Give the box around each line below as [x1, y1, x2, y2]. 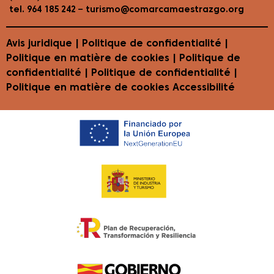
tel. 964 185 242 [9, 6, 76, 15]
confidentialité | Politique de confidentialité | [6, 68, 237, 78]
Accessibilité [172, 83, 235, 92]
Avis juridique [6, 39, 72, 48]
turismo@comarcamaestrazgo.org [83, 6, 244, 15]
